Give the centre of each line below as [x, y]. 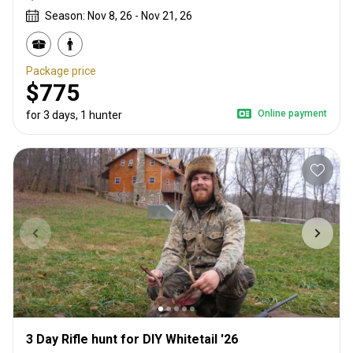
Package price [61, 71]
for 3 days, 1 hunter [74, 115]
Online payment [292, 114]
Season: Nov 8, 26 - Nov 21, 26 [119, 16]
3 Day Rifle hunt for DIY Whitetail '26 [132, 340]
